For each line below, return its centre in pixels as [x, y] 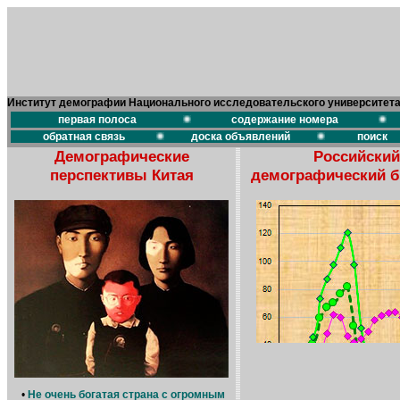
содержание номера [285, 120]
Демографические [121, 156]
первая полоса [97, 120]
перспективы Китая [121, 175]
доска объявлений [241, 137]
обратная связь [83, 137]
